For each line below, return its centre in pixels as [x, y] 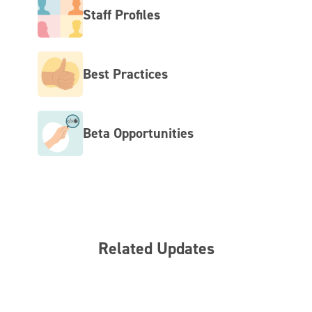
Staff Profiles [122, 15]
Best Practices [126, 74]
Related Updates [156, 248]
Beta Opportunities [139, 133]
